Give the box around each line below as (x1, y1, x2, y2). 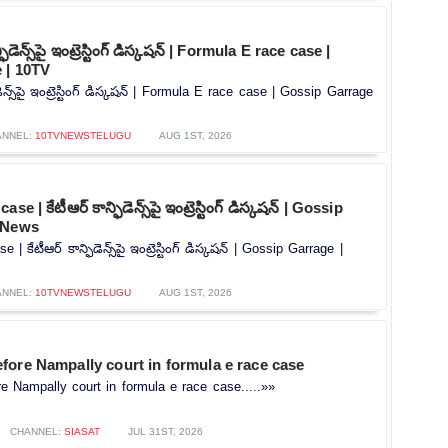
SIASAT (64, 426, 100, 438)
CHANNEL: (10, 426, 64, 438)
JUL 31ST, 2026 (128, 426, 203, 438)
